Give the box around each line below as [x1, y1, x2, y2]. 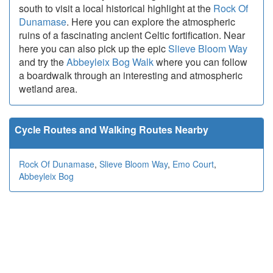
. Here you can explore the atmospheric [66, 15, 235, 29]
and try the [19, 55, 66, 69]
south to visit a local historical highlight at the [19, 1, 213, 16]
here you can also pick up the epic [19, 41, 168, 56]
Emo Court [172, 158, 214, 171]
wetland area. [19, 82, 77, 96]
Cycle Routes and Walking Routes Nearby [15, 122, 208, 137]
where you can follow [154, 55, 247, 69]
